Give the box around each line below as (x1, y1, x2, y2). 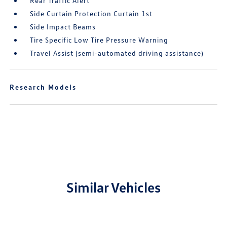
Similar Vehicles (66, 178, 161, 196)
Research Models (10, 83, 77, 91)
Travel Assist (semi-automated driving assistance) (30, 49, 204, 57)
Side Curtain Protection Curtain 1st (30, 9, 153, 18)
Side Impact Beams (30, 22, 96, 31)
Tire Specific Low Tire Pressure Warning (30, 35, 169, 44)
